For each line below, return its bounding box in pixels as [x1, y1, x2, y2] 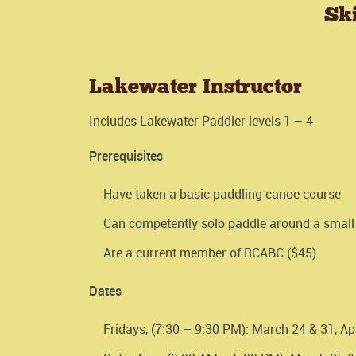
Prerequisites [89, 146, 163, 164]
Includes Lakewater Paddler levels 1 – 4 [89, 112, 313, 130]
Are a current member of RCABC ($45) [103, 243, 316, 261]
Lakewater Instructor [89, 73, 302, 99]
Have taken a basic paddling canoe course [103, 184, 341, 203]
